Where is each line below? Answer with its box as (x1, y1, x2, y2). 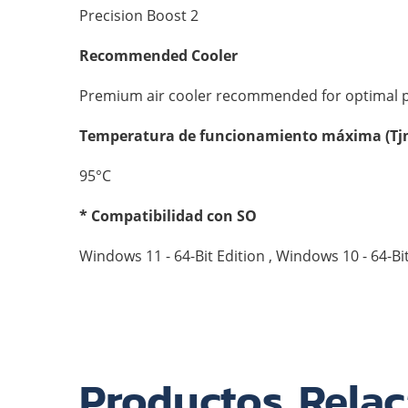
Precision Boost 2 (79, 5, 199, 25)
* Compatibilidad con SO (79, 206, 257, 226)
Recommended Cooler (79, 46, 238, 66)
